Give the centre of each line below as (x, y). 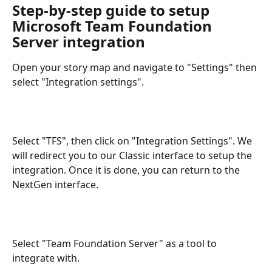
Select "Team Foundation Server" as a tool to (116, 243)
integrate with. (46, 258)
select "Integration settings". (78, 82)
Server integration (79, 41)
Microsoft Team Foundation (114, 25)
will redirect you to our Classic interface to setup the (133, 155)
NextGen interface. (55, 184)
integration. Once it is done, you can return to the (127, 170)
